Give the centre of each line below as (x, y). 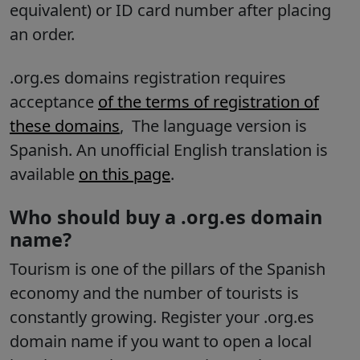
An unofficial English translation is (202, 150)
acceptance (54, 102)
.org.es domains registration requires (148, 78)
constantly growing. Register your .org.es (162, 317)
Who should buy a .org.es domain (166, 217)
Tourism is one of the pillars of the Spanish (168, 269)
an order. (42, 35)
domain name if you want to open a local (161, 342)
